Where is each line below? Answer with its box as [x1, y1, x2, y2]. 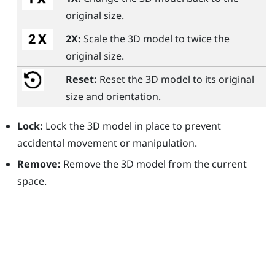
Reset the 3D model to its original [96, 72, 254, 86]
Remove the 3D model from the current [60, 157, 247, 171]
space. [17, 174, 47, 188]
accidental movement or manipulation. [17, 136, 197, 150]
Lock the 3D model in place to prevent [42, 118, 221, 133]
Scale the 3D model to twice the [80, 31, 230, 45]
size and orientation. [65, 89, 161, 103]
